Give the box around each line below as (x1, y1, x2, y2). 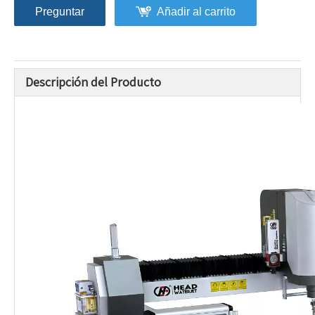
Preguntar (35, 6, 84, 18)
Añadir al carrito (157, 6, 236, 18)
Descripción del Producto (25, 74, 161, 90)
